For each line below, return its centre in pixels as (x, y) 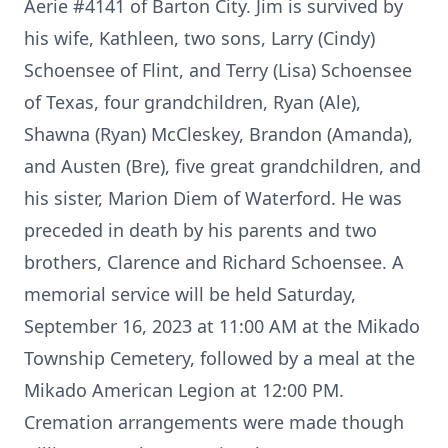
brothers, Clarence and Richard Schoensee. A (214, 262)
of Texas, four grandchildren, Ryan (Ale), (192, 102)
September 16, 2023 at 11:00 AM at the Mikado (222, 326)
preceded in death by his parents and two (200, 230)
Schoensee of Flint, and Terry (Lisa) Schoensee (218, 70)
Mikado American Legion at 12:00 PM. (184, 390)
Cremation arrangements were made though (214, 422)
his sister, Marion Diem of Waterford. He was (213, 198)
